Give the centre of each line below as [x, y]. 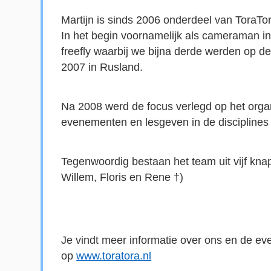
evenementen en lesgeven [127, 122]
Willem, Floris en [103, 177]
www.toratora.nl [114, 256]
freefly [76, 51]
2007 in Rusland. [102, 67]
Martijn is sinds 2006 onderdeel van [149, 20]
